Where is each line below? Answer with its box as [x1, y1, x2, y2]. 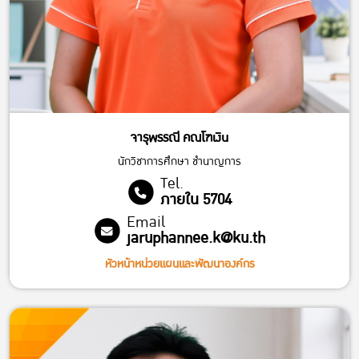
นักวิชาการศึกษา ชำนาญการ [118, 151, 241, 171]
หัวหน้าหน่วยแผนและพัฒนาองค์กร [104, 254, 255, 273]
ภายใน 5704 [159, 187, 232, 212]
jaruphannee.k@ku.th [126, 225, 265, 251]
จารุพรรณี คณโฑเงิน [131, 127, 228, 148]
